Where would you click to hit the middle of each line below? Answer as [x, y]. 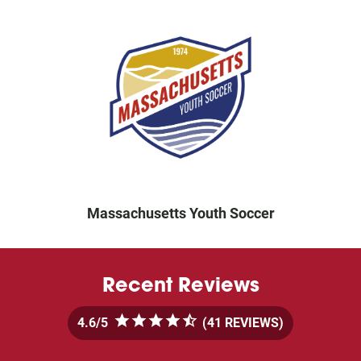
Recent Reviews [180, 285]
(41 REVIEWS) [241, 323]
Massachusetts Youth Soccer [180, 213]
